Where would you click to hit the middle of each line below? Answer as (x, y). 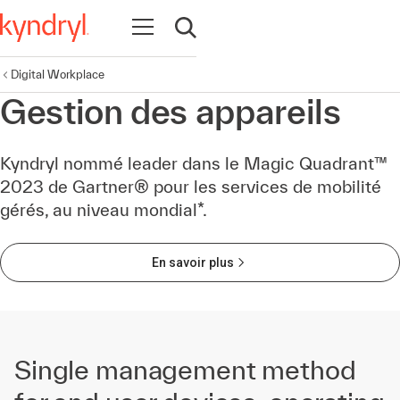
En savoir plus (193, 262)
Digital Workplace (58, 74)
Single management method (185, 370)
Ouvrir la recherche (234, 37)
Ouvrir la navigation (192, 26)
